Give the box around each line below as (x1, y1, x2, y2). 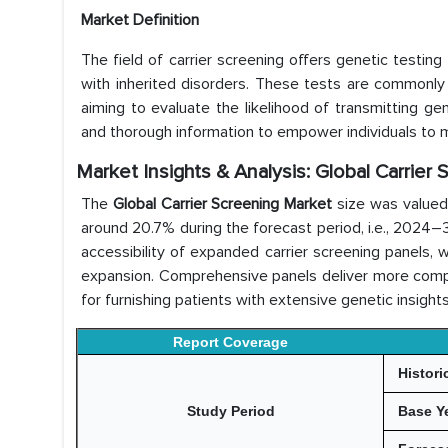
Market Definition (81, 10, 199, 30)
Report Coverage (173, 334, 288, 350)
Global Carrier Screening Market (112, 194, 333, 214)
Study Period (186, 403, 275, 419)
